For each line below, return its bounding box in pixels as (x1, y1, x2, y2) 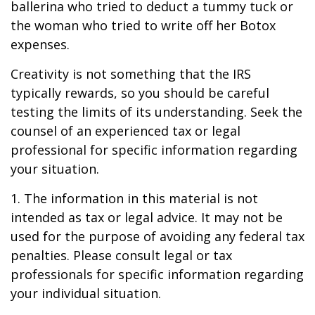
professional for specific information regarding (11, 141, 297, 158)
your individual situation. (11, 285, 161, 302)
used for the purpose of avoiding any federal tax (11, 228, 304, 245)
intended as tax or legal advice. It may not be (11, 209, 283, 226)
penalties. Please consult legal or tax (11, 247, 232, 264)
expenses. (11, 36, 70, 53)
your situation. (11, 160, 99, 177)
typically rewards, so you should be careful (11, 84, 269, 101)
